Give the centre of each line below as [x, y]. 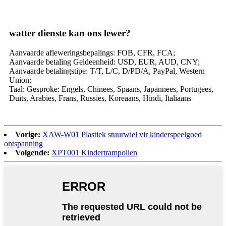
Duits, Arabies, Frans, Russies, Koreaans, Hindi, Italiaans [100, 98]
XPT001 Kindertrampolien [94, 152]
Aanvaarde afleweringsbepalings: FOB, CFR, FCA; [92, 52]
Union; [20, 80]
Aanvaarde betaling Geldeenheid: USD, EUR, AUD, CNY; [104, 62]
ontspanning [23, 143]
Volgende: [32, 152]
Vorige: [28, 134]
